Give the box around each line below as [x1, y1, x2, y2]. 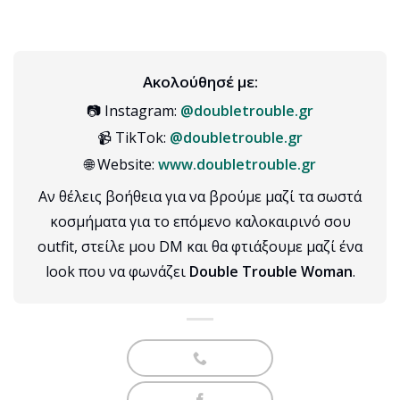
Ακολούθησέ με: [142, 71, 258, 92]
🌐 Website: [84, 154, 158, 174]
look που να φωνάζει [45, 261, 189, 281]
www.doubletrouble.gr [157, 154, 316, 174]
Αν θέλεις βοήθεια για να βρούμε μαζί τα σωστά [38, 186, 362, 206]
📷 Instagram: [87, 100, 180, 121]
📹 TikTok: [97, 127, 170, 147]
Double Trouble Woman [188, 261, 353, 281]
